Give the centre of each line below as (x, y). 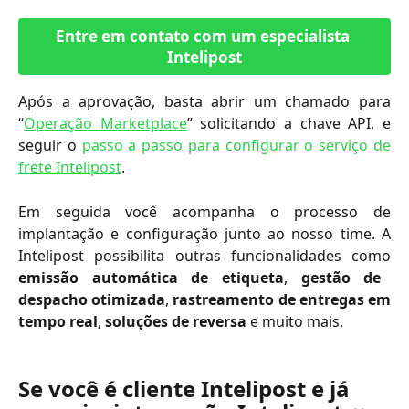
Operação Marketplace (105, 124)
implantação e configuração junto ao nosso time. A (204, 233)
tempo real (58, 321)
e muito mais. (295, 321)
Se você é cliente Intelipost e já (187, 388)
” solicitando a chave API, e (289, 124)
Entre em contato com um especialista (204, 37)
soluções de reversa (176, 321)
